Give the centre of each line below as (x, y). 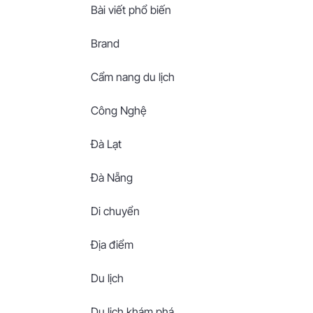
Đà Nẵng (112, 177)
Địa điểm (112, 245)
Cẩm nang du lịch (133, 77)
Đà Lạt (106, 144)
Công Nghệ (119, 110)
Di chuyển (115, 211)
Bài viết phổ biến (131, 10)
